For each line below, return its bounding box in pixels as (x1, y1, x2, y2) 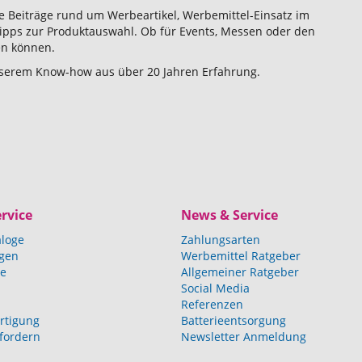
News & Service (181, 205, 278, 224)
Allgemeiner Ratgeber (181, 263, 299, 280)
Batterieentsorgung (181, 312, 286, 328)
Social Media (181, 280, 250, 296)
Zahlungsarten (181, 231, 260, 247)
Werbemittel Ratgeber (181, 247, 301, 263)
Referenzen (181, 296, 243, 312)
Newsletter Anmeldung (181, 328, 306, 344)
